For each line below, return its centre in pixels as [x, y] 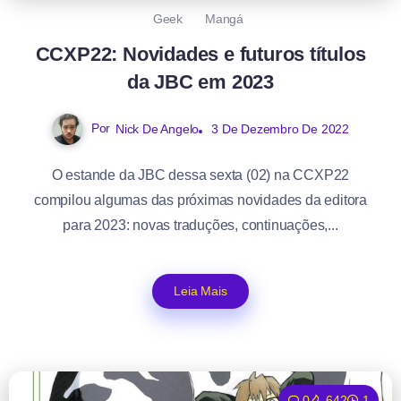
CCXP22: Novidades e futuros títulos [200, 54]
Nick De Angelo [158, 128]
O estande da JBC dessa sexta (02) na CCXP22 [200, 175]
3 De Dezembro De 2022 [280, 128]
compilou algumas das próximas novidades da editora [200, 200]
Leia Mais [200, 290]
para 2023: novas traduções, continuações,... [200, 225]
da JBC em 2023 [200, 81]
